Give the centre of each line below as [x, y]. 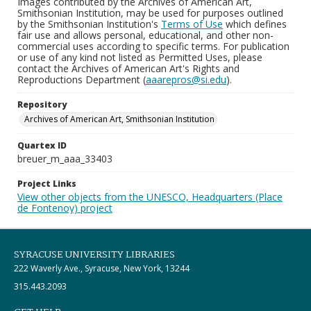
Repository [42, 104]
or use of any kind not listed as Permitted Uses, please [140, 57]
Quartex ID [42, 145]
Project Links [47, 184]
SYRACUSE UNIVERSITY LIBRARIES [94, 255]
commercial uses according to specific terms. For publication [153, 46]
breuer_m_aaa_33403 [65, 159]
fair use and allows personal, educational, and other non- [145, 35]
